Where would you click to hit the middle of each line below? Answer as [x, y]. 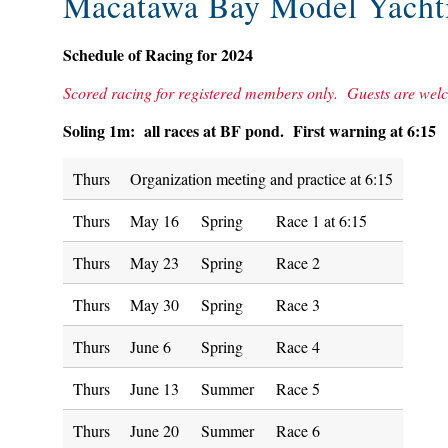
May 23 [154, 262]
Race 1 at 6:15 [321, 220]
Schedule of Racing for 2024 [158, 54]
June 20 [154, 430]
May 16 [154, 220]
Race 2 [298, 262]
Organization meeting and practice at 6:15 [261, 178]
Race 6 [298, 430]
